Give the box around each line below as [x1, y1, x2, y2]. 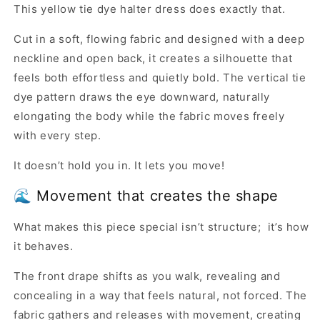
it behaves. [14, 239, 74, 253]
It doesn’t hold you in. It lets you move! [14, 158, 225, 172]
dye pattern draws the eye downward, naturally [14, 89, 271, 104]
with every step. [14, 128, 101, 142]
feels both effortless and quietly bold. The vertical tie [14, 70, 306, 84]
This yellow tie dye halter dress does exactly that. [14, 1, 286, 16]
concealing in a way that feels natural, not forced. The [14, 288, 308, 302]
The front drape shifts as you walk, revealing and [14, 269, 281, 283]
